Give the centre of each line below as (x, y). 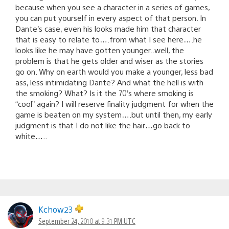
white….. (31, 135)
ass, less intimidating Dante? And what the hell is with (109, 82)
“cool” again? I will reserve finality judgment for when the (114, 103)
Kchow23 (57, 209)
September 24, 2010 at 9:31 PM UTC (87, 221)
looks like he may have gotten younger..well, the (100, 50)
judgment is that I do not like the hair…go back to (103, 125)
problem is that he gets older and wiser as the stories (109, 60)
